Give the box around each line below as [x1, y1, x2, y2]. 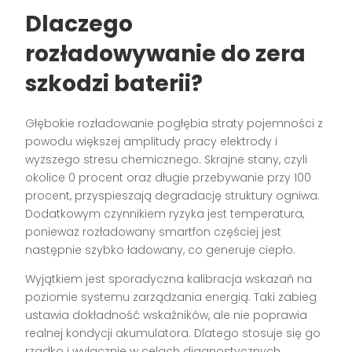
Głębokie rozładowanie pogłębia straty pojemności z [25, 115, 324, 132]
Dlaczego [25, 9, 134, 40]
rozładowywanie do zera [25, 38, 306, 70]
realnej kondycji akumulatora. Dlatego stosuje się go [25, 325, 321, 342]
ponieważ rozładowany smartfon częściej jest [25, 224, 282, 240]
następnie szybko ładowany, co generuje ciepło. [25, 242, 296, 258]
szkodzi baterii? [25, 68, 203, 100]
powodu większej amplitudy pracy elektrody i [25, 134, 278, 150]
